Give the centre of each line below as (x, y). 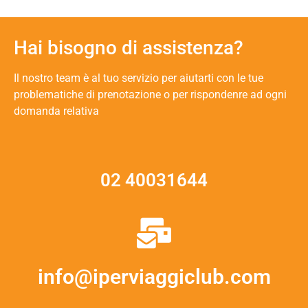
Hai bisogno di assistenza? (129, 47)
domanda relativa (56, 111)
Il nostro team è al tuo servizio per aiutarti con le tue (139, 78)
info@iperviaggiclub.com (154, 277)
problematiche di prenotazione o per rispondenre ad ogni (150, 94)
